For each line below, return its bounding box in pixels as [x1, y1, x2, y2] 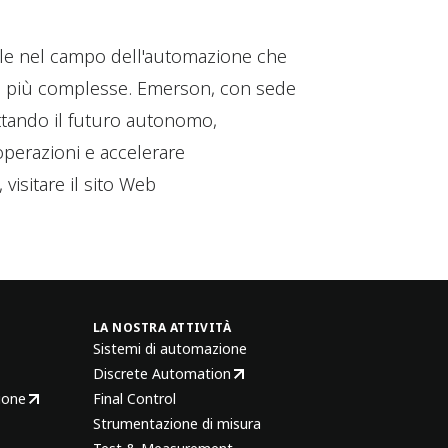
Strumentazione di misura [92, 414, 261, 433]
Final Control [92, 389, 176, 408]
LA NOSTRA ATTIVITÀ [92, 319, 232, 336]
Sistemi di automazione [92, 339, 247, 358]
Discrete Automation [92, 364, 231, 383]
